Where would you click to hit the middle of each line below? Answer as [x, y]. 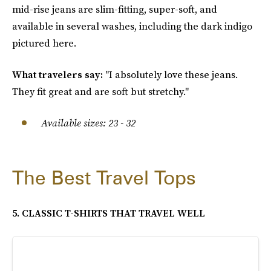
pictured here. [44, 43]
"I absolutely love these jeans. [171, 74]
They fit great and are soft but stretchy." [100, 91]
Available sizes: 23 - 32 [88, 123]
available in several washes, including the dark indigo [132, 26]
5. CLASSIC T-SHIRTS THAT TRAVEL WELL [109, 213]
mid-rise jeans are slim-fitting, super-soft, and [115, 9]
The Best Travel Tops [104, 178]
